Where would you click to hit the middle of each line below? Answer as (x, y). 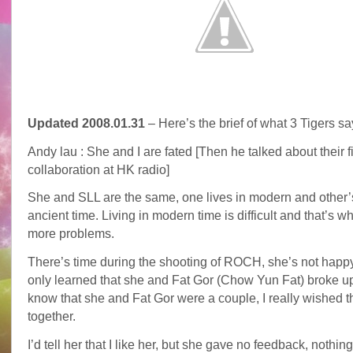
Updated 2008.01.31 (86, 123)
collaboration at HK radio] (98, 169)
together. (51, 317)
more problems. (71, 234)
